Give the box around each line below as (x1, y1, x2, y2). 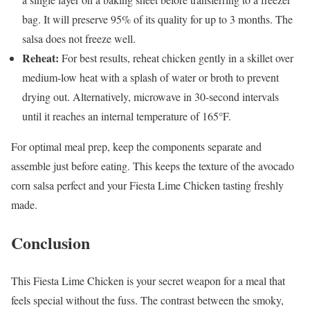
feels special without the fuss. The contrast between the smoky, (11, 293, 284, 308)
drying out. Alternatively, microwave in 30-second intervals (22, 89, 279, 104)
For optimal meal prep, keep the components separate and (11, 139, 262, 154)
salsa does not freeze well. (22, 31, 136, 46)
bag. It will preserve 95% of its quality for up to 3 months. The (22, 12, 293, 27)
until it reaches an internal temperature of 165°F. (22, 109, 231, 124)
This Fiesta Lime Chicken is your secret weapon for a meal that (11, 273, 285, 289)
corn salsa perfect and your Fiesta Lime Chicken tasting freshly (11, 178, 284, 193)
